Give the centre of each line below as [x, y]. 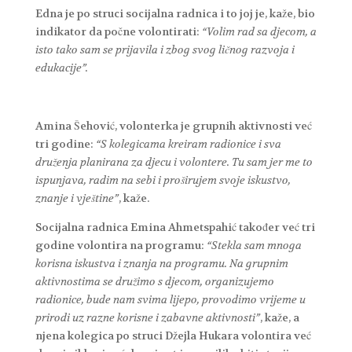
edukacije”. [62, 67]
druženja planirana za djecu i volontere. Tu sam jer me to [174, 161]
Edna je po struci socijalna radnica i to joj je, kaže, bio [175, 13]
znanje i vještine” [77, 198]
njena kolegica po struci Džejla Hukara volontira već [173, 335]
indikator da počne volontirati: [118, 31]
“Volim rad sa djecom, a [259, 31]
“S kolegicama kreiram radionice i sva [188, 143]
